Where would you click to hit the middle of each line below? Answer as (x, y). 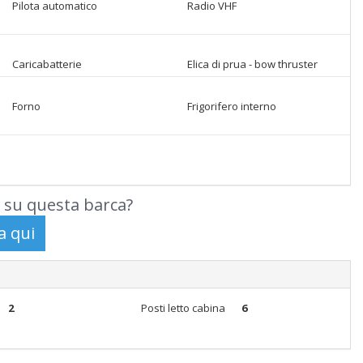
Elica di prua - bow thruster (252, 64)
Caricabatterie (47, 64)
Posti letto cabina (183, 308)
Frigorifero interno (232, 106)
